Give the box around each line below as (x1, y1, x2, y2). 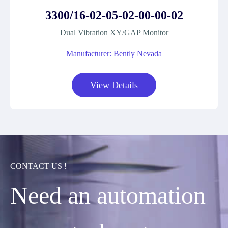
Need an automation (10, 182, 206, 209)
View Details (90, 80, 138, 90)
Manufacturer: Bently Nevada (66, 49, 162, 58)
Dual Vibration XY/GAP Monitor (60, 28, 168, 37)
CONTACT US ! (10, 162, 67, 170)
